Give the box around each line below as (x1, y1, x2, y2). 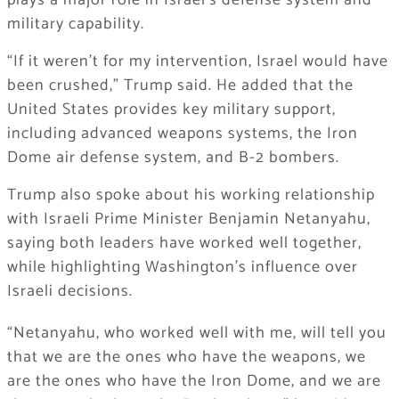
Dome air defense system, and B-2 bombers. (6, 144, 339, 172)
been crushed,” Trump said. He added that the (6, 72, 354, 100)
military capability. (6, 11, 144, 38)
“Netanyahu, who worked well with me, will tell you (6, 320, 387, 347)
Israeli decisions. (6, 278, 133, 305)
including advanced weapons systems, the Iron (6, 120, 358, 148)
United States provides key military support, (6, 96, 336, 124)
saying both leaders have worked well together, (6, 230, 362, 257)
